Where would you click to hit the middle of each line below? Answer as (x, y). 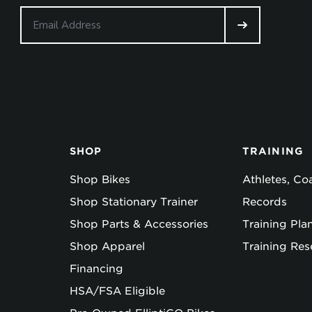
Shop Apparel (107, 247)
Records (265, 202)
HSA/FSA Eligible (117, 291)
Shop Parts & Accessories (139, 225)
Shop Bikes (100, 180)
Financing (96, 269)
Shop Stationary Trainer (134, 202)
